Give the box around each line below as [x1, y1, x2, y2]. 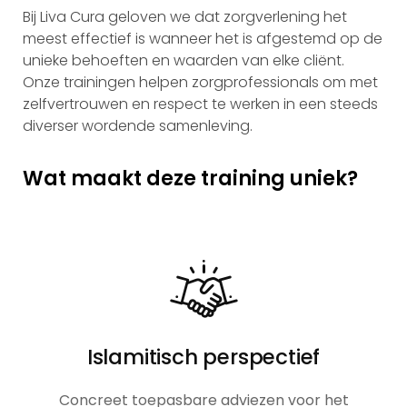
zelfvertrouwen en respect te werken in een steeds [23, 94, 378, 115]
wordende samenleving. [78, 115, 253, 137]
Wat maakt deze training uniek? [23, 164, 358, 193]
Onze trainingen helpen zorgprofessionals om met [23, 72, 378, 94]
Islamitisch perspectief [86, 342, 321, 372]
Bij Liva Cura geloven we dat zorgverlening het [23, 6, 347, 28]
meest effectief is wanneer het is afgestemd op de [23, 28, 382, 50]
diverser [23, 115, 78, 137]
